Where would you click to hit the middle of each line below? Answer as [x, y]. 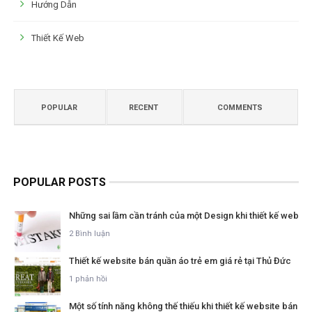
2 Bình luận [89, 234]
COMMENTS [240, 108]
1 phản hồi [88, 279]
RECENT [144, 108]
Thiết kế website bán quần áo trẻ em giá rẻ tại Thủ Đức [180, 261]
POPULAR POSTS [59, 182]
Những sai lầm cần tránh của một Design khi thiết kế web [184, 216]
